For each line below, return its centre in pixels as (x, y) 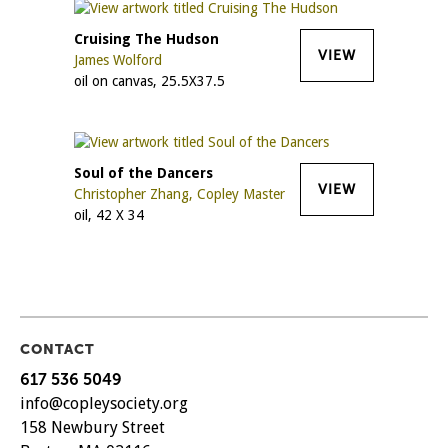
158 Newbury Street (92, 427)
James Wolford (118, 59)
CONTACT (57, 349)
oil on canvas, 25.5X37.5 (149, 80)
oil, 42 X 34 (109, 214)
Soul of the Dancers (143, 172)
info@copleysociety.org (104, 403)
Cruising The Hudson (146, 38)
